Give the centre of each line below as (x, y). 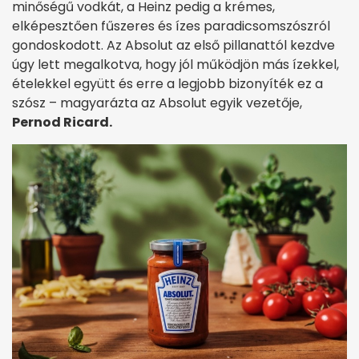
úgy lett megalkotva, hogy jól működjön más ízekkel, (175, 64)
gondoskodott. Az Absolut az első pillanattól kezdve (173, 45)
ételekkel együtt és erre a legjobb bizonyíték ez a (167, 83)
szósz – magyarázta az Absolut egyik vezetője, (157, 103)
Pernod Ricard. (62, 122)
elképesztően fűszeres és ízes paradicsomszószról (171, 26)
